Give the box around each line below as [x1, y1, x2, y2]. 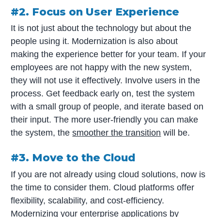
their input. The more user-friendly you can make [11, 115, 199, 125]
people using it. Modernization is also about [11, 36, 178, 46]
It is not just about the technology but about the [11, 23, 192, 33]
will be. [161, 128, 190, 138]
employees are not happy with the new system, [11, 62, 192, 73]
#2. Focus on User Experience [11, 5, 180, 18]
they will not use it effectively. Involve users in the [11, 76, 201, 86]
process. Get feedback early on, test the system [11, 89, 195, 99]
